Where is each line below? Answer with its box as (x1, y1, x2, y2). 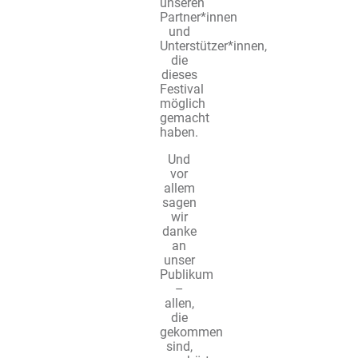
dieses (161, 67, 197, 83)
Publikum (160, 267, 213, 283)
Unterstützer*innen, (160, 38, 267, 54)
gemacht (160, 110, 209, 126)
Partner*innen (160, 10, 237, 26)
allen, (164, 296, 194, 312)
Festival (160, 82, 204, 97)
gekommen (160, 324, 223, 340)
